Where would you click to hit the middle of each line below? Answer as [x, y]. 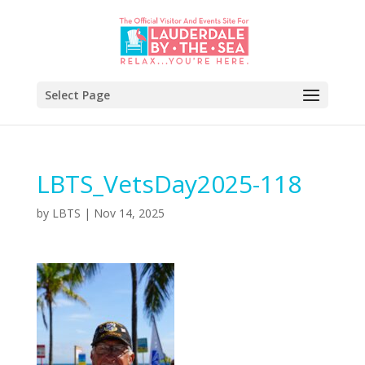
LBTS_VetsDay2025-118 [169, 184]
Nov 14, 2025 [129, 213]
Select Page [77, 95]
